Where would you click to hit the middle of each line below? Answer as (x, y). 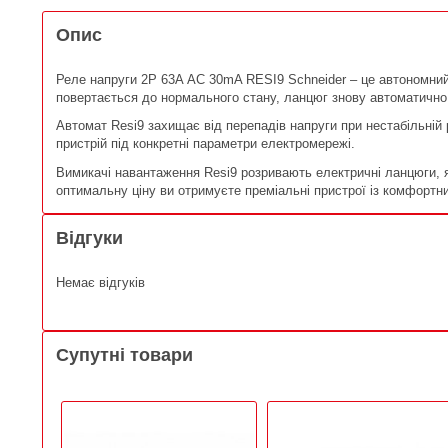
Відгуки (89, 237)
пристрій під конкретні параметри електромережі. (205, 144)
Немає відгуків (100, 282)
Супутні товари (124, 355)
